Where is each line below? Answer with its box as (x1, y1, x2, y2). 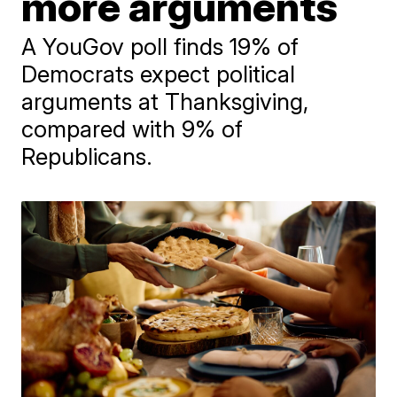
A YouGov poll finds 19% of (21, 33, 300, 60)
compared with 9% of (21, 115, 244, 143)
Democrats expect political (21, 60, 296, 88)
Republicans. (21, 143, 153, 170)
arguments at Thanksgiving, (21, 88, 309, 115)
